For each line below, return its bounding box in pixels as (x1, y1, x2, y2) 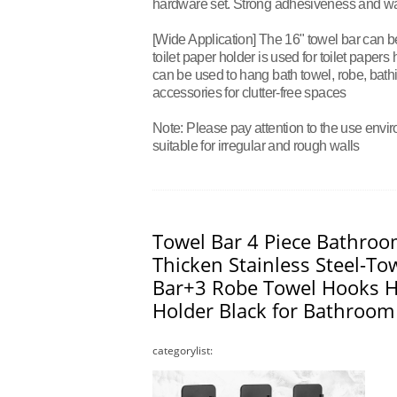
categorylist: (152, 343, 214, 358)
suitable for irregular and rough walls (152, 138, 360, 153)
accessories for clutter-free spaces (152, 85, 346, 100)
